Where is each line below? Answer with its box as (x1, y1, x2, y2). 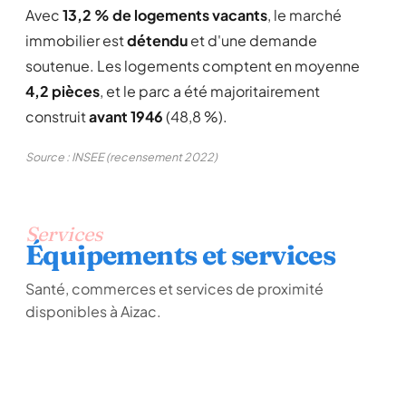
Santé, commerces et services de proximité (25, 279, 324, 298)
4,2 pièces (25, 82, 100, 101)
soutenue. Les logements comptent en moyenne (25, 56, 360, 75)
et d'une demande (188, 31, 317, 50)
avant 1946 (89, 107, 163, 126)
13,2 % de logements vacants (63, 5, 267, 24)
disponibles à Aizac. (25, 302, 161, 321)
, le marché (267, 5, 342, 24)
